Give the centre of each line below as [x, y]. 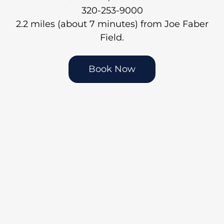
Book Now [112, 69]
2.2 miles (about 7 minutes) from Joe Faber [112, 24]
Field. [112, 37]
